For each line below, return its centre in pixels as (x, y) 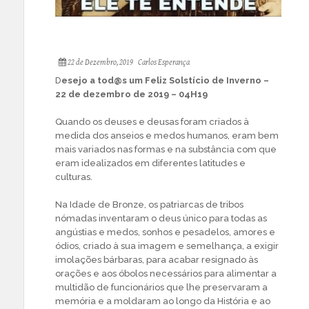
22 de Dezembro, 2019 (100, 62)
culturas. (74, 177)
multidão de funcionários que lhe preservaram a (161, 287)
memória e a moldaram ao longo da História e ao (163, 301)
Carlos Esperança (164, 62)
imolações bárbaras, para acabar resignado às (157, 259)
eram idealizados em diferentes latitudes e (150, 163)
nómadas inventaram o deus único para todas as (161, 218)
